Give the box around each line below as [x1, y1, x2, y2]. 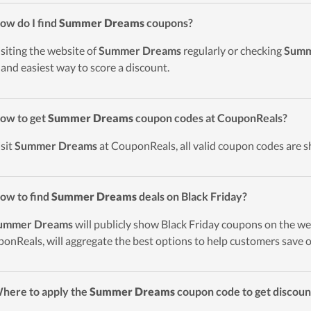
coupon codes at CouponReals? [133, 111, 287, 124]
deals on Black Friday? [137, 190, 247, 203]
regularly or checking [181, 44, 284, 57]
